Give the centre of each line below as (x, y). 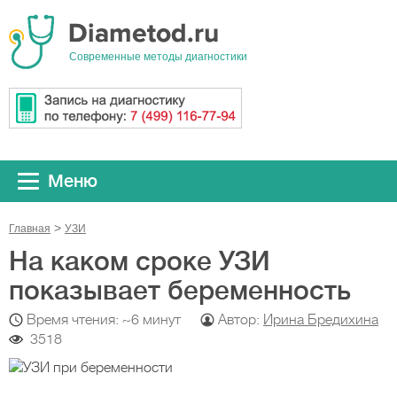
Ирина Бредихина (321, 320)
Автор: (241, 320)
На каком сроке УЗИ (140, 261)
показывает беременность (180, 291)
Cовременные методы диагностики (158, 57)
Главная (30, 229)
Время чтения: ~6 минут (104, 320)
